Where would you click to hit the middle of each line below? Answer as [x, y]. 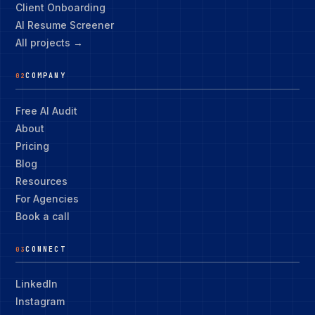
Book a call [43, 216]
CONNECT [46, 249]
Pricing [32, 146]
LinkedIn [37, 284]
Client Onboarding [60, 7]
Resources [41, 181]
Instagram [40, 301]
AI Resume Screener [65, 25]
